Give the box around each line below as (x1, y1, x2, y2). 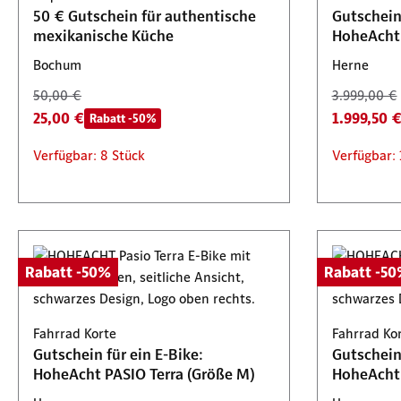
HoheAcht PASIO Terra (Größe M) (33, 364, 255, 384)
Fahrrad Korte (33, 325, 116, 342)
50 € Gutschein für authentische (33, 6, 256, 26)
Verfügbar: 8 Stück (33, 147, 145, 164)
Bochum (33, 56, 81, 73)
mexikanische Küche (33, 26, 174, 46)
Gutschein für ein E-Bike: (33, 345, 203, 364)
